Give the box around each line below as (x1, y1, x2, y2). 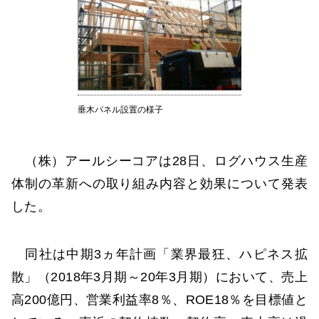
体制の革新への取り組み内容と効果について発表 (11, 176, 308, 191)
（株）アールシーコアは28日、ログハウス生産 (11, 153, 308, 168)
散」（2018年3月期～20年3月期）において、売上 (11, 269, 308, 284)
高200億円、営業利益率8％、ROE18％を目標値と (11, 292, 308, 307)
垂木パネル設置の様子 (78, 104, 163, 115)
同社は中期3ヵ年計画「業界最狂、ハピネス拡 (11, 246, 308, 261)
